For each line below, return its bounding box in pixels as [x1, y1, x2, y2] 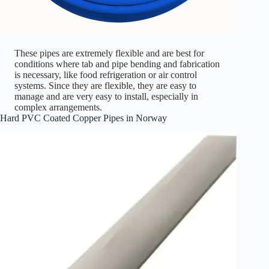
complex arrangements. [14, 101, 102, 112]
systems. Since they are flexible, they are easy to [14, 80, 196, 91]
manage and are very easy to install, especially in [14, 91, 198, 101]
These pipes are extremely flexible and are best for [14, 47, 204, 58]
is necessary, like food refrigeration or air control [14, 69, 197, 80]
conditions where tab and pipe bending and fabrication [14, 58, 220, 69]
